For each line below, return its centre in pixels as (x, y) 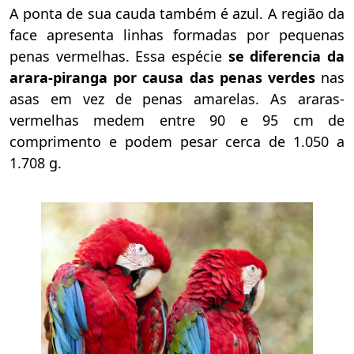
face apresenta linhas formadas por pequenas (177, 34)
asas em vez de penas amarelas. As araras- (177, 98)
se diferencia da (283, 56)
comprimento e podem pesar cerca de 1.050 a (177, 141)
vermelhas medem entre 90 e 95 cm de (177, 120)
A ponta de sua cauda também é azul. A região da (177, 13)
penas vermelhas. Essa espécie (116, 56)
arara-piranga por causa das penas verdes (162, 77)
